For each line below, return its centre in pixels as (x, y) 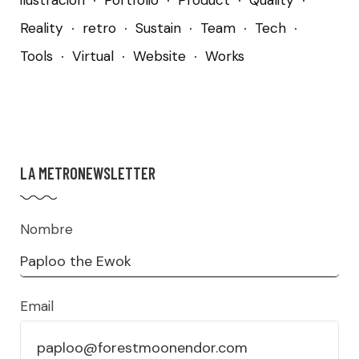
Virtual (93, 56)
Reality (42, 28)
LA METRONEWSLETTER (88, 173)
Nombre (46, 230)
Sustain (158, 28)
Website (159, 56)
